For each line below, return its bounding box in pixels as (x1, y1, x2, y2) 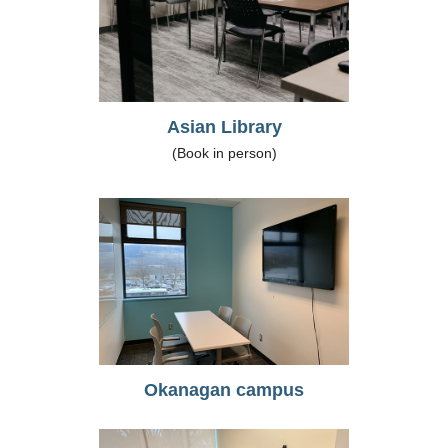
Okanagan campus (144, 379, 304, 400)
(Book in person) (171, 144, 277, 161)
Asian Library (166, 116, 282, 137)
